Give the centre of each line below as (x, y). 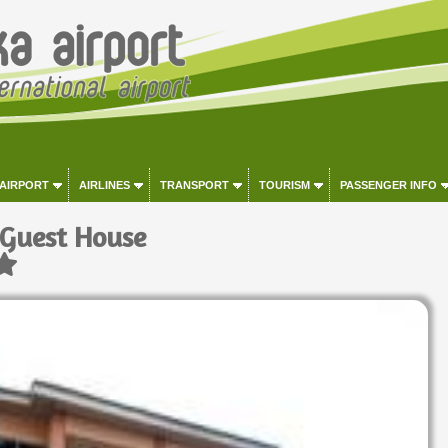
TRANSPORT (194, 185)
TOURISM (284, 185)
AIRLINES (104, 185)
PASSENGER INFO (388, 185)
